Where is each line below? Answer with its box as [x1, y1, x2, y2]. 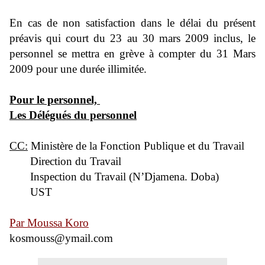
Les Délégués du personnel [9, 109, 137, 121]
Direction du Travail [9, 155, 121, 167]
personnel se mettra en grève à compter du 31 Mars [9, 47, 256, 60]
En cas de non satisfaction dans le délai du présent [9, 17, 256, 29]
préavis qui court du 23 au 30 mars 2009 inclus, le [9, 32, 256, 44]
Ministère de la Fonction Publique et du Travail [28, 140, 244, 152]
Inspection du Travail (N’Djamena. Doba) [9, 170, 219, 183]
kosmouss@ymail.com [9, 232, 113, 244]
